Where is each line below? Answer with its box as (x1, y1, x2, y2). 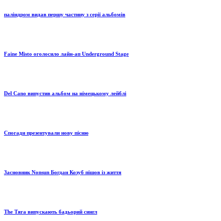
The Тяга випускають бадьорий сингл (4, 209, 97, 215)
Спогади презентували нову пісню (4, 130, 88, 136)
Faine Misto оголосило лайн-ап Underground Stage (4, 51, 129, 57)
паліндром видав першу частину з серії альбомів (4, 11, 125, 18)
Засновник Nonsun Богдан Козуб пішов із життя (4, 169, 121, 176)
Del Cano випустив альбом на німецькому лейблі (4, 90, 126, 97)
